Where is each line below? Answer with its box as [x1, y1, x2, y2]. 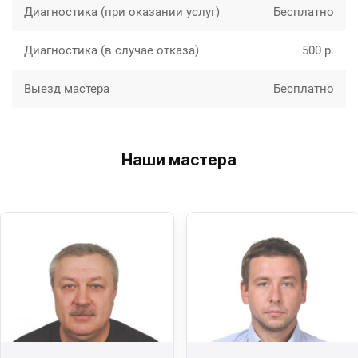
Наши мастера [121, 150, 237, 170]
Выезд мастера [24, 82, 109, 97]
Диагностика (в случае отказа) [24, 43, 199, 58]
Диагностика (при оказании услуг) [24, 5, 220, 20]
